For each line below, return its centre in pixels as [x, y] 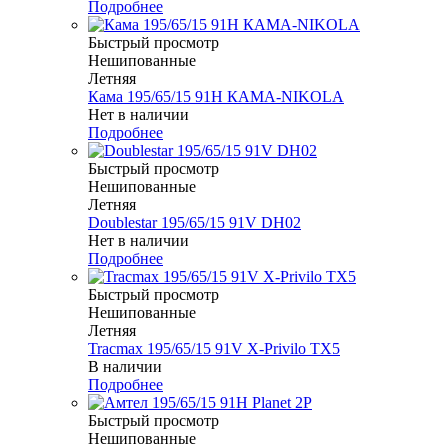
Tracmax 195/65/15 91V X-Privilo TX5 [214, 349]
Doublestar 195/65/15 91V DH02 [194, 223]
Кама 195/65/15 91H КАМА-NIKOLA [216, 97]
